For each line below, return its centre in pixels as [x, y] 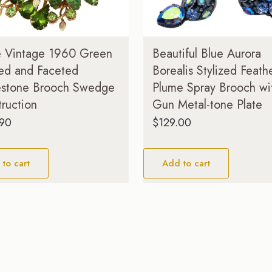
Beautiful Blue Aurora [206, 53]
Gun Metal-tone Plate [207, 104]
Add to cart [186, 163]
